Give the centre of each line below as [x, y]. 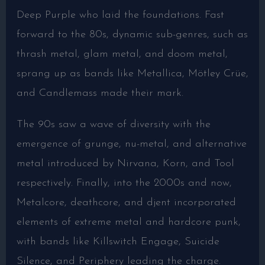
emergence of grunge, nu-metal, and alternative [131, 144]
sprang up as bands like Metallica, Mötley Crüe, [132, 73]
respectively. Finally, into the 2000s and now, [124, 183]
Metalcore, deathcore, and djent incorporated [126, 202]
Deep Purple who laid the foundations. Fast [120, 15]
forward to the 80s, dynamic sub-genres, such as [132, 34]
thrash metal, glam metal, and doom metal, [122, 54]
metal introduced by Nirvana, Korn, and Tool [125, 163]
